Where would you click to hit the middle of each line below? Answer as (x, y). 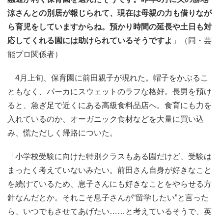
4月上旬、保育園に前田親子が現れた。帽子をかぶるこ (108, 78)
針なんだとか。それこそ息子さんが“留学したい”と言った (108, 198)
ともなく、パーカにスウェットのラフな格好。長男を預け (110, 92)
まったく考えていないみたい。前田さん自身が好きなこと (110, 170)
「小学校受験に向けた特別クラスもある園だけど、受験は (110, 157)
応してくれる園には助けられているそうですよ (90, 41)
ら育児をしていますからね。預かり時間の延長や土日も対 (110, 27)
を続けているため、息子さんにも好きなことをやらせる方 (110, 184)
